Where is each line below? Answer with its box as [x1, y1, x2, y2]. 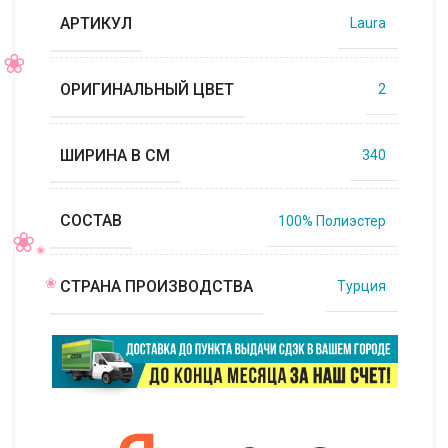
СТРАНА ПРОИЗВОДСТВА [60, 276, 253, 296]
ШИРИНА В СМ [60, 145, 170, 165]
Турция [337, 278, 386, 295]
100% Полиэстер [278, 212, 386, 229]
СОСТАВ [60, 211, 122, 231]
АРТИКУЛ [60, 13, 132, 33]
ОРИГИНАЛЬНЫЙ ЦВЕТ [60, 79, 234, 99]
